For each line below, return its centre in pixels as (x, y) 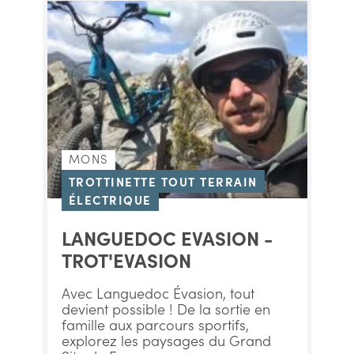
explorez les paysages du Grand (166, 340)
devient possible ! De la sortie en (166, 309)
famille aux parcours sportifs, (155, 324)
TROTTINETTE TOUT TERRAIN (163, 181)
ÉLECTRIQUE (110, 200)
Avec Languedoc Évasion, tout (158, 293)
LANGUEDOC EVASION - (167, 237)
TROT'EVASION (126, 260)
